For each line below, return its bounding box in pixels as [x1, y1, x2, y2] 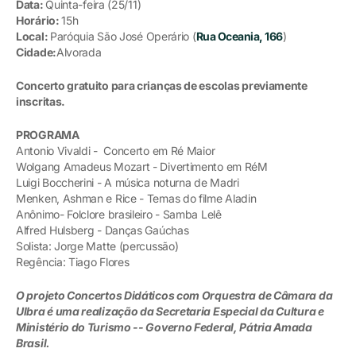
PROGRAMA [16, 128, 79, 141]
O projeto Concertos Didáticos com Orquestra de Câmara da [16, 288, 333, 302]
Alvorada [56, 45, 102, 59]
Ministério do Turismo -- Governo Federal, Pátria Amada [16, 320, 312, 334]
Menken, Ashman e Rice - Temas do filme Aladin [16, 192, 257, 205]
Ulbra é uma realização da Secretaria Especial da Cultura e [16, 304, 324, 318]
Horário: [16, 14, 62, 27]
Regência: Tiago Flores [16, 255, 130, 269]
